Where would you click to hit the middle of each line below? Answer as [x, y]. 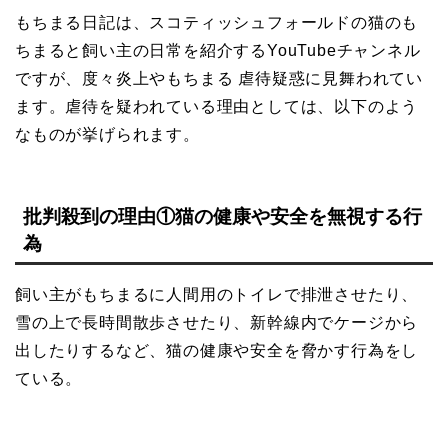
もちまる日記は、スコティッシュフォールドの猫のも [217, 22]
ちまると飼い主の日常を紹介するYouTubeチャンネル [218, 50]
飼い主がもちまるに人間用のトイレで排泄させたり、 [217, 294]
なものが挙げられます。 [107, 134]
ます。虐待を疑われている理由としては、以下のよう [217, 106]
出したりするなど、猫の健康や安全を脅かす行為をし [217, 350]
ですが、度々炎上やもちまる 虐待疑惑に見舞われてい [219, 78]
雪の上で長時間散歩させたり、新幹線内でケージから [217, 322]
